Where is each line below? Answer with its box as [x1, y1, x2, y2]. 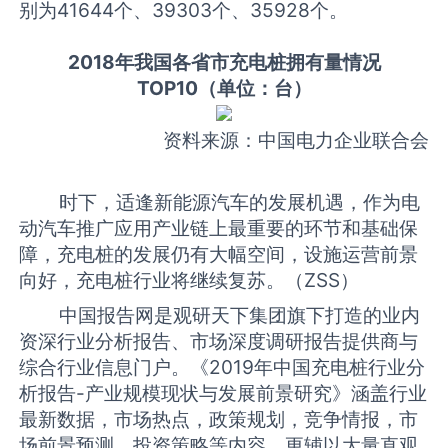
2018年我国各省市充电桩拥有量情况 [67, 50, 381, 75]
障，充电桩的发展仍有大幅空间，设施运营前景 [19, 241, 419, 266]
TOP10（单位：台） [136, 76, 312, 101]
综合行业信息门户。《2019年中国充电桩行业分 [19, 355, 426, 380]
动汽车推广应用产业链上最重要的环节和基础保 [19, 215, 419, 240]
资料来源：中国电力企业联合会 [162, 128, 429, 153]
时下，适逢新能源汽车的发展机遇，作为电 [19, 189, 421, 214]
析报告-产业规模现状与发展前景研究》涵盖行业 [19, 381, 428, 406]
